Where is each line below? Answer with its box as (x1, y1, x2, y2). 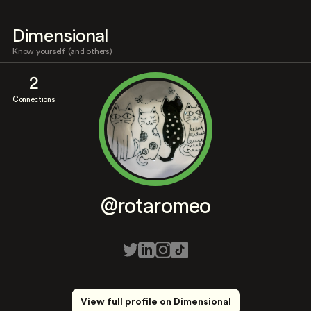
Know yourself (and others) (12, 47, 112, 56)
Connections (12, 96, 55, 103)
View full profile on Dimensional (80, 297, 231, 307)
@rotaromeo (101, 196, 210, 217)
